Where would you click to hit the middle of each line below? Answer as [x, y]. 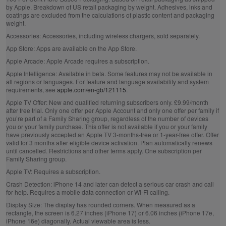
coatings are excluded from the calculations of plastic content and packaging [110, 15]
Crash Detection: [29, 184]
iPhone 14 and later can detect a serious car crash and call [133, 184]
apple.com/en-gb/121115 [91, 90]
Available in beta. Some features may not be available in [134, 73]
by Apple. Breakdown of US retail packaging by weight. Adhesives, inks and [109, 7]
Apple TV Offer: [27, 102]
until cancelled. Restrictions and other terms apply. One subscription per [104, 151]
